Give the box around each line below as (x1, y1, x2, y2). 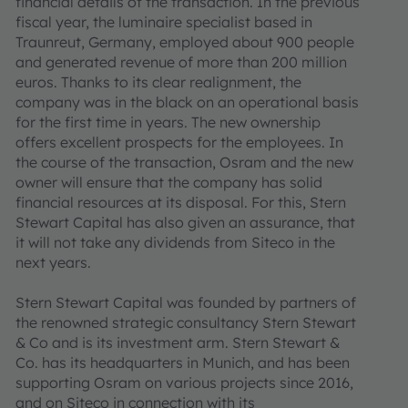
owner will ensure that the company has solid (15, 172, 322, 191)
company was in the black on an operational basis (15, 92, 359, 111)
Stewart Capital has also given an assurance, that (15, 212, 355, 231)
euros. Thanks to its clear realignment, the (15, 72, 301, 91)
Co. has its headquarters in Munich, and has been (15, 352, 350, 372)
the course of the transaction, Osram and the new (15, 152, 353, 171)
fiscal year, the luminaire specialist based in (15, 12, 312, 31)
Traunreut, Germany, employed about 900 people (15, 32, 354, 51)
